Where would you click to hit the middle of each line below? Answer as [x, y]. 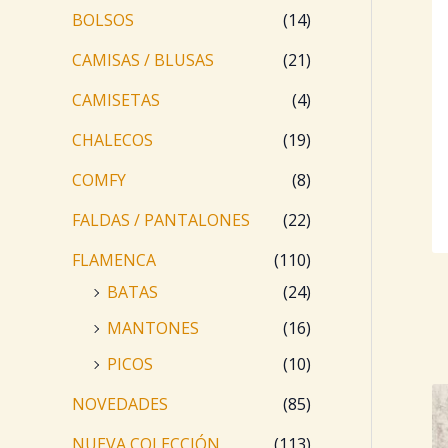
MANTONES [153, 328]
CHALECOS [112, 140]
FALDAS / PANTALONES [161, 220]
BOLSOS [103, 20]
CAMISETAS [116, 100]
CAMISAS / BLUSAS [143, 60]
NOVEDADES [120, 404]
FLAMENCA [114, 260]
